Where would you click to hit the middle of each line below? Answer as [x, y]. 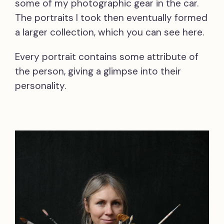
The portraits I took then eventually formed [111, 18]
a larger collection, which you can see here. [109, 32]
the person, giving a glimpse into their [98, 71]
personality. [40, 86]
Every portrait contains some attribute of [107, 57]
